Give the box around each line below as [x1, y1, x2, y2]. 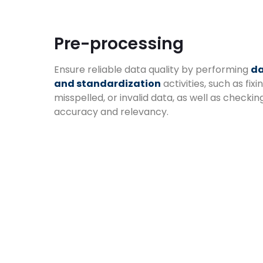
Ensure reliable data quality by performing [54, 63, 251, 77]
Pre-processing [54, 32, 184, 56]
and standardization [54, 77, 161, 91]
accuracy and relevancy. [54, 105, 168, 119]
